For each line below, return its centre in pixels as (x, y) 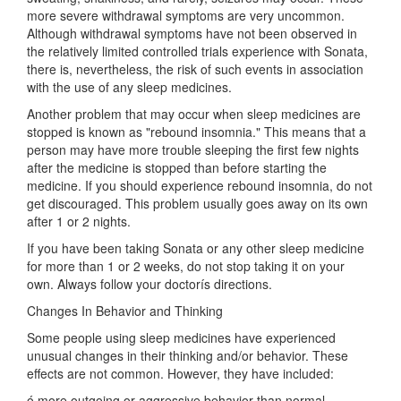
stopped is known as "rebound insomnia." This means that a (196, 132)
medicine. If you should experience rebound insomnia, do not (200, 185)
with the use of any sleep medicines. (129, 87)
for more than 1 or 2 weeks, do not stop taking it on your (186, 266)
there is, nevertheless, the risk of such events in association (195, 69)
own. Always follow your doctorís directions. (149, 284)
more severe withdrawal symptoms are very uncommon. (186, 15)
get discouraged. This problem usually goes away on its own (197, 203)
